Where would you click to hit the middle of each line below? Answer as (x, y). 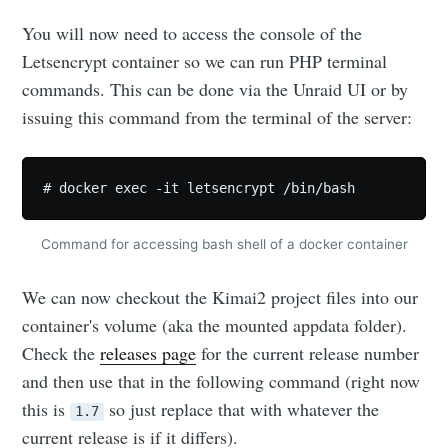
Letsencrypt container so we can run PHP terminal (205, 60)
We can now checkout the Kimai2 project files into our (220, 296)
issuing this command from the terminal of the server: (217, 116)
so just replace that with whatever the (242, 408)
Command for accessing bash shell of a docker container (224, 243)
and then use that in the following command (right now (221, 380)
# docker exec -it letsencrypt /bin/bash (199, 188)
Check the (61, 352)
